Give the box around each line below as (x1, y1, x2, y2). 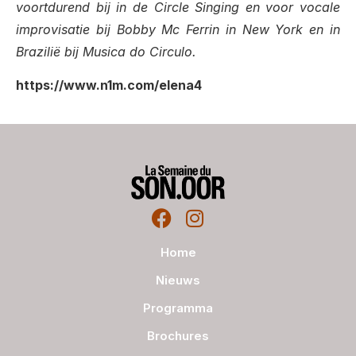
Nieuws (156, 272, 200, 288)
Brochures (147, 327, 209, 343)
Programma (143, 300, 213, 315)
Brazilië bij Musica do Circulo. (16, 43, 204, 60)
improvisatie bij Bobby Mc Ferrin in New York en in (16, 21, 340, 37)
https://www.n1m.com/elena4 (16, 77, 202, 94)
